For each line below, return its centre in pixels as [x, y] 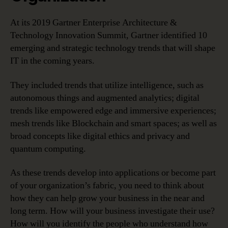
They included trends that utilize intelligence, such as [107, 85]
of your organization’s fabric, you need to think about [107, 186]
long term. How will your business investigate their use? [112, 211]
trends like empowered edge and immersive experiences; [113, 110]
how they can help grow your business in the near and [107, 198]
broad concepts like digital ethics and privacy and [100, 136]
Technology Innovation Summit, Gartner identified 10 [109, 36]
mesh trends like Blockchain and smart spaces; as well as [113, 123]
